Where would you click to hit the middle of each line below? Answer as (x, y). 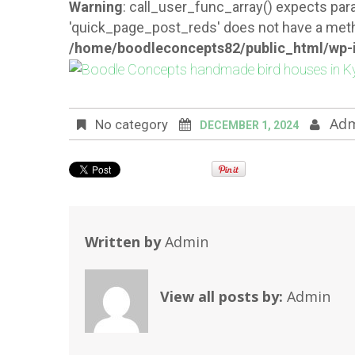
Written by (125, 241)
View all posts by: (223, 296)
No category (130, 125)
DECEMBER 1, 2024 (249, 126)
